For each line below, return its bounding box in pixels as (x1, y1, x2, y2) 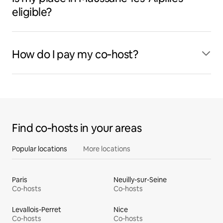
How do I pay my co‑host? (12, 47, 138, 62)
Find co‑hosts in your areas (12, 121, 142, 135)
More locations (83, 144, 130, 153)
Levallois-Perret (12, 205, 61, 214)
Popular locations (12, 144, 67, 153)
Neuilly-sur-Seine (113, 175, 167, 184)
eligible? (12, 5, 52, 19)
